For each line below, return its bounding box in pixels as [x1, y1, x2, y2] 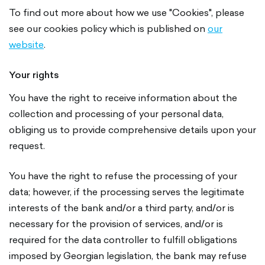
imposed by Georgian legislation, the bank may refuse [9, 248, 247, 263]
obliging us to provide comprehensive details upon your [9, 122, 256, 137]
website [9, 37, 44, 51]
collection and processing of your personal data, [9, 106, 224, 121]
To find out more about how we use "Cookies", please [9, 5, 244, 20]
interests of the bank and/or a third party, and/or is [9, 201, 234, 215]
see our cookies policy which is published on [9, 21, 208, 35]
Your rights [9, 67, 59, 82]
